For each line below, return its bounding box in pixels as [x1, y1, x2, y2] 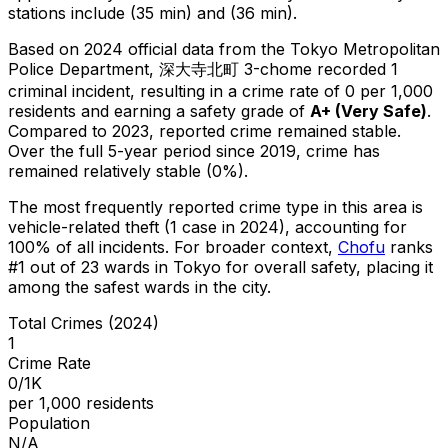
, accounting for [285, 216, 407, 237]
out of [25, 256, 81, 277]
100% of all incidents [8, 236, 165, 257]
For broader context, [174, 236, 333, 257]
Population [8, 412, 90, 433]
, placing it [356, 256, 433, 277]
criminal [8, 80, 67, 101]
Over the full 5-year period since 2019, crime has [8, 140, 380, 161]
